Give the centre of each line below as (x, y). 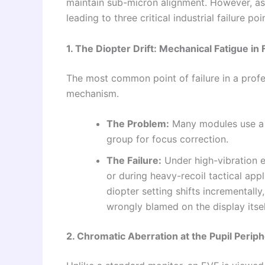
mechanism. (93, 93)
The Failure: (134, 161)
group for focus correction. (167, 139)
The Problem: (138, 124)
